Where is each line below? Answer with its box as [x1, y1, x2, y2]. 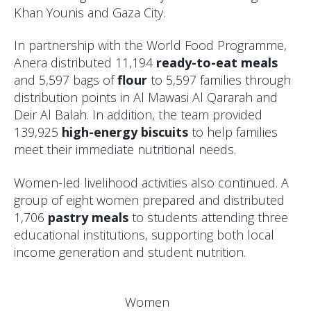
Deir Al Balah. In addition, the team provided [14, 106, 262, 124]
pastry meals [48, 208, 128, 226]
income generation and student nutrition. [14, 243, 246, 260]
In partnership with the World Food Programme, [14, 37, 287, 54]
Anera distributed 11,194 [14, 54, 156, 72]
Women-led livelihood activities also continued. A [14, 174, 289, 191]
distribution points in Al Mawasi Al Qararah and [14, 89, 278, 106]
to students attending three [128, 208, 288, 226]
